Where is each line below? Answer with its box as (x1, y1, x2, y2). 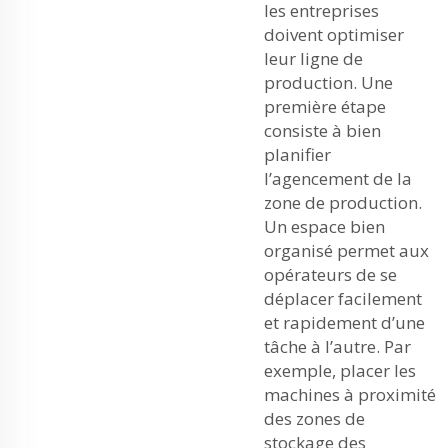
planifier (264, 143, 331, 166)
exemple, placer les (264, 359, 416, 382)
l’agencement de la (264, 167, 412, 190)
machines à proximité (264, 383, 436, 406)
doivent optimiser (264, 23, 404, 46)
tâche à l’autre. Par (264, 335, 411, 358)
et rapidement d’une (264, 311, 425, 334)
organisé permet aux (264, 239, 429, 262)
